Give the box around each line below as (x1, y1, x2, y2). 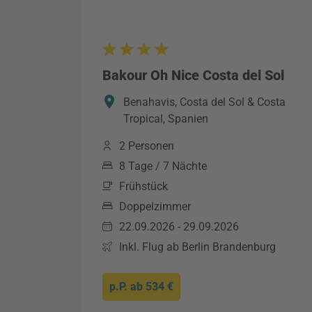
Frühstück (119, 180, 168, 193)
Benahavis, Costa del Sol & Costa (123, 95, 286, 109)
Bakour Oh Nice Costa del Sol (102, 67, 284, 84)
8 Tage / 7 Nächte (119, 159, 207, 173)
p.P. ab (109, 280, 146, 293)
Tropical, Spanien (123, 112, 208, 125)
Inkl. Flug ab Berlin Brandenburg (119, 240, 276, 253)
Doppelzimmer (119, 200, 191, 213)
